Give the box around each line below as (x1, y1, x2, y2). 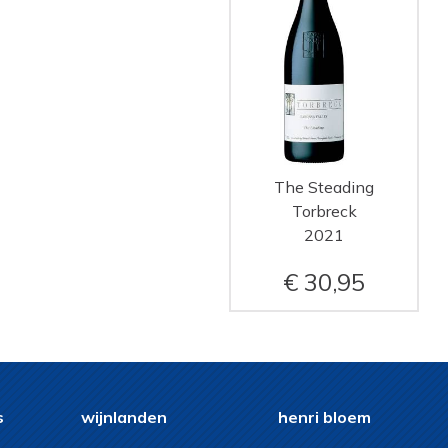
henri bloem (277, 407, 371, 428)
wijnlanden (81, 407, 167, 428)
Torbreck (291, 201, 357, 222)
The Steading (274, 177, 374, 198)
